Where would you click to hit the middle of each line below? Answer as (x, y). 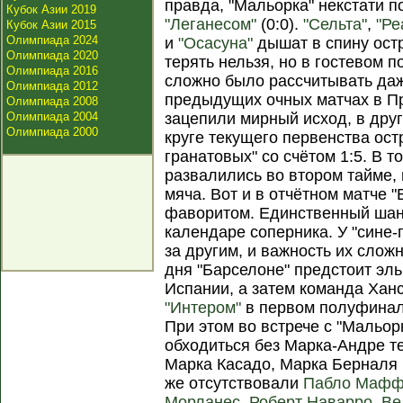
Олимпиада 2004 (52, 116)
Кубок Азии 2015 (51, 25)
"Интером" (203, 308)
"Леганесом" (211, 24)
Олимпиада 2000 (52, 132)
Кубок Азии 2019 (51, 9)
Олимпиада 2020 (52, 55)
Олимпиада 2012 (52, 86)
